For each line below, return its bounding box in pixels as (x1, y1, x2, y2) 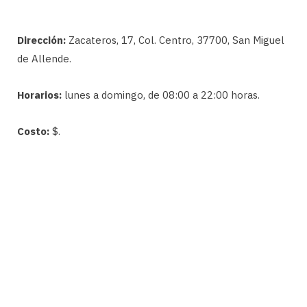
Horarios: (17, 88, 62, 101)
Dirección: (17, 33, 66, 47)
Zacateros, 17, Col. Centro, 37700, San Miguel (66, 33, 284, 47)
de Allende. (17, 51, 71, 65)
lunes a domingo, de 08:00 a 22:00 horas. (62, 88, 260, 101)
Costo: (17, 124, 49, 138)
